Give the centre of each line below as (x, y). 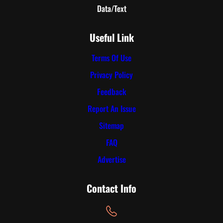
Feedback (111, 92)
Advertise (111, 160)
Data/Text (111, 8)
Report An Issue (111, 109)
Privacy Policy (111, 75)
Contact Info (111, 188)
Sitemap (111, 126)
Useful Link (111, 37)
